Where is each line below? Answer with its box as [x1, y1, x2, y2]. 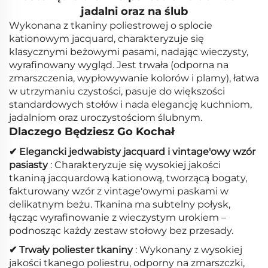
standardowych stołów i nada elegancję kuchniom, [9, 99, 252, 111]
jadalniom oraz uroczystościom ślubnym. [9, 112, 202, 124]
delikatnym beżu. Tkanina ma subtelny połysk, [9, 199, 230, 211]
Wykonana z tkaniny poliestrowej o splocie [9, 20, 212, 32]
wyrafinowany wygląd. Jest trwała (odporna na [9, 59, 229, 71]
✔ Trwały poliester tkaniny [9, 244, 135, 256]
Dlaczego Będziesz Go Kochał [9, 125, 174, 139]
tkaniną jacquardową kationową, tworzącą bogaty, [9, 172, 247, 184]
